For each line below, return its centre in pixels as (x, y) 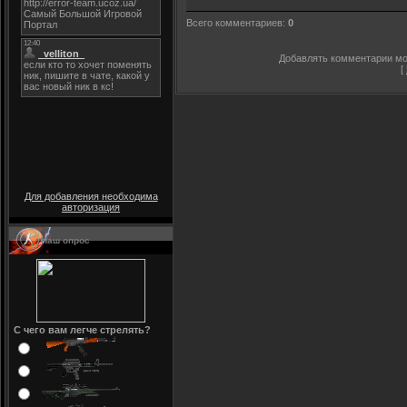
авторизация (91, 207)
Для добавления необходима (91, 196)
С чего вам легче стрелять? (82, 330)
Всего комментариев (234, 23)
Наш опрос (65, 240)
